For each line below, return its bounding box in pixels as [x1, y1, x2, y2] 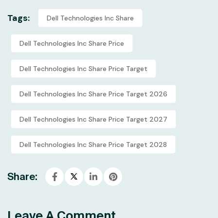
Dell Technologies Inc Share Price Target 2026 [19, 89, 167, 98]
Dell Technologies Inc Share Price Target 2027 [19, 114, 167, 124]
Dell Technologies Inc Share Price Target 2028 [19, 140, 167, 149]
